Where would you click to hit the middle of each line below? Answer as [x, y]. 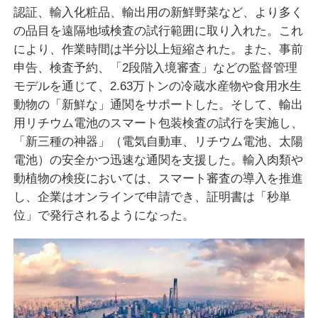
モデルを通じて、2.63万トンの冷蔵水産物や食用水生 [157, 86]
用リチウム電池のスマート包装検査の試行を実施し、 [158, 123]
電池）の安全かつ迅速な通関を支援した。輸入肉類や [158, 160]
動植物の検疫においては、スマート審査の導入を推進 [158, 179]
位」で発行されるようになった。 [104, 215]
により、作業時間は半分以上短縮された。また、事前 [158, 49]
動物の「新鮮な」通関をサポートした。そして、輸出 [158, 105]
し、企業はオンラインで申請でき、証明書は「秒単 [152, 197]
